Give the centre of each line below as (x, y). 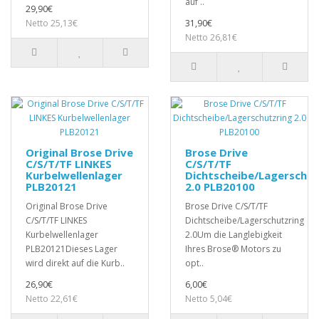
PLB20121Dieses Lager (72, 249)
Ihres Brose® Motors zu (233, 249)
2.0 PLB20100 (220, 187)
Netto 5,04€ (209, 299)
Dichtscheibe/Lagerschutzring (245, 221)
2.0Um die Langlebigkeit (234, 235)
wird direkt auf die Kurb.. (75, 263)
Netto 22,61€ (52, 299)
